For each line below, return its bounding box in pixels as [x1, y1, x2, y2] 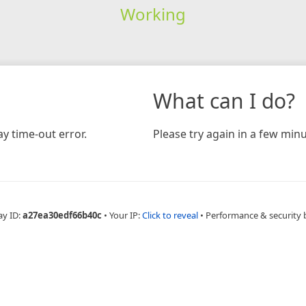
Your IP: [109, 208, 142, 221]
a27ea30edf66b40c [23, 208, 102, 221]
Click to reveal [142, 208, 198, 221]
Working [120, 2, 186, 25]
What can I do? [153, 86, 295, 115]
